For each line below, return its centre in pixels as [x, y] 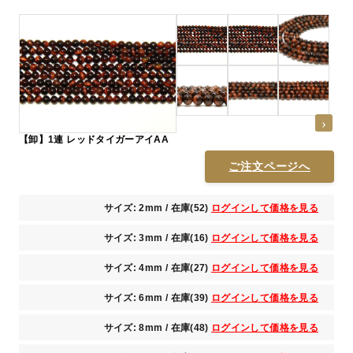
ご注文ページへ [269, 166]
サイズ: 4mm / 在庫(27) [158, 268]
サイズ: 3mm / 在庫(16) [158, 238]
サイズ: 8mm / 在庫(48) [158, 327]
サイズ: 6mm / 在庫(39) [158, 297]
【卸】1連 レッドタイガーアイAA [94, 139]
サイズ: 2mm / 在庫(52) [158, 208]
